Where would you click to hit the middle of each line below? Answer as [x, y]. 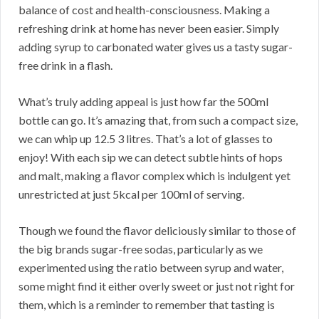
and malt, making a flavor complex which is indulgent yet [155, 175]
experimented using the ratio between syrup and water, [151, 267]
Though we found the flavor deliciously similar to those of [157, 230]
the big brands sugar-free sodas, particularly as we [141, 249]
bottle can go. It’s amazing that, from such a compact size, [158, 120]
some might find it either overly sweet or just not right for [157, 286]
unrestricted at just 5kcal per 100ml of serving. [131, 194]
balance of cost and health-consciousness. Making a [144, 9]
